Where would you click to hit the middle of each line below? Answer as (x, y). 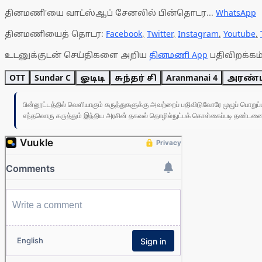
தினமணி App (178, 54)
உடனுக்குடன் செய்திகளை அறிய (77, 54)
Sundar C (53, 77)
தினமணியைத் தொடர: (55, 33)
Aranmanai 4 (192, 77)
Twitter (160, 33)
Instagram (198, 33)
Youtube (239, 33)
